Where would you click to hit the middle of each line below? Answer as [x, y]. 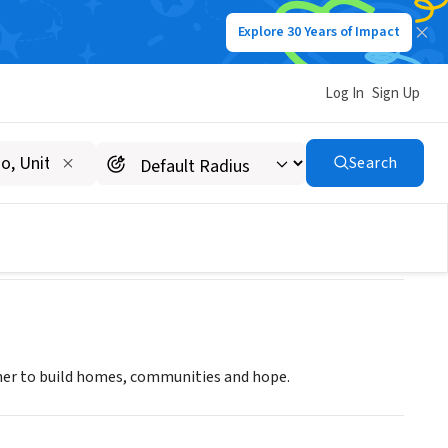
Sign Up [396, 93]
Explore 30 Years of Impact [319, 32]
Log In [344, 93]
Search [373, 163]
